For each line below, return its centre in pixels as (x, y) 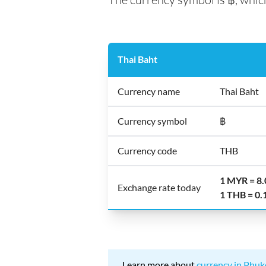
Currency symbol (152, 121)
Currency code (147, 151)
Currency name (149, 91)
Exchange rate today (159, 187)
